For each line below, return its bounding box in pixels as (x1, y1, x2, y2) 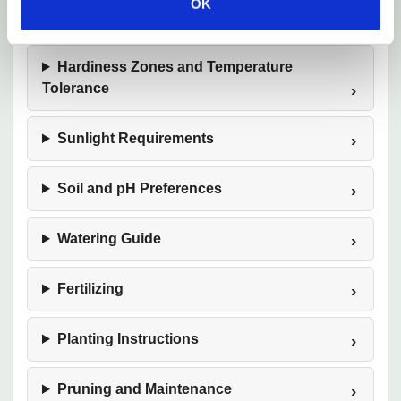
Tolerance (42, 81, 109, 96)
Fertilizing (56, 281, 124, 296)
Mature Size (56, 9, 136, 24)
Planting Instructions (56, 331, 199, 346)
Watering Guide (56, 231, 161, 246)
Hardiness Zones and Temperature (56, 59, 293, 74)
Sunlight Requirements (56, 131, 214, 146)
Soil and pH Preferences (56, 181, 222, 196)
